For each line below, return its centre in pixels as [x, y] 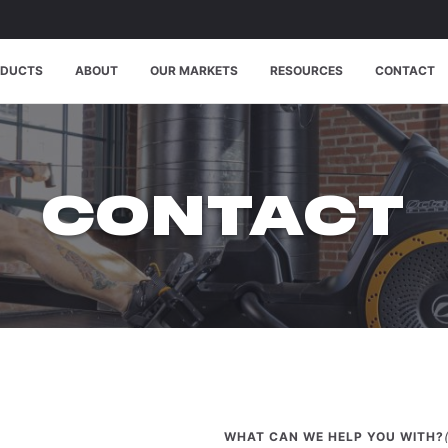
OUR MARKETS [193, 70]
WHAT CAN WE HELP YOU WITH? [334, 436]
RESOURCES [306, 70]
